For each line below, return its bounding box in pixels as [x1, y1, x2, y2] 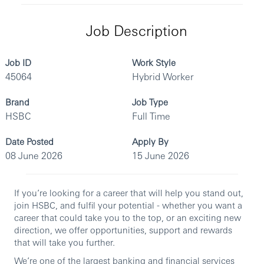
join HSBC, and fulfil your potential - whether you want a [14, 199, 242, 211]
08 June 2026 [5, 149, 62, 162]
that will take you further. [14, 236, 115, 248]
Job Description [85, 21, 187, 40]
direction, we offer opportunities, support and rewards [14, 224, 232, 236]
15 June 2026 [132, 149, 189, 162]
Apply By [132, 136, 169, 147]
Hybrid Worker [132, 70, 194, 83]
